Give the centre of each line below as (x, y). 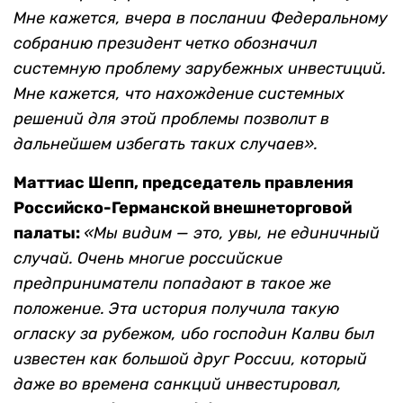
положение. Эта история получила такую (176, 309)
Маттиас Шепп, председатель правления (184, 183)
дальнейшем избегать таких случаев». (166, 144)
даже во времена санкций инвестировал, (178, 385)
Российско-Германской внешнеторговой (183, 208)
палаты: (49, 233)
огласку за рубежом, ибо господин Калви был (194, 334)
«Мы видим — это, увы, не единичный (232, 233)
